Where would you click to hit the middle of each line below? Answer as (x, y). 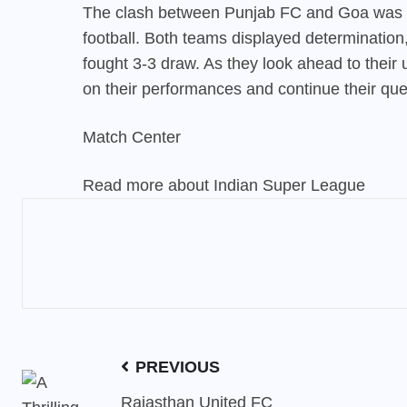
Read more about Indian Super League (224, 185)
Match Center (132, 137)
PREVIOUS (175, 367)
